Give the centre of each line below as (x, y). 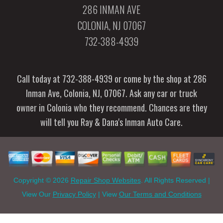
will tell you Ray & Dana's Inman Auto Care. (111, 122)
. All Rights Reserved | (175, 180)
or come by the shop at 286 (159, 79)
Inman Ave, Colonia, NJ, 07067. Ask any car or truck (111, 93)
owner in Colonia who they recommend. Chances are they (111, 108)
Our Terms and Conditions (160, 194)
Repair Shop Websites (106, 180)
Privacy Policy (74, 194)
